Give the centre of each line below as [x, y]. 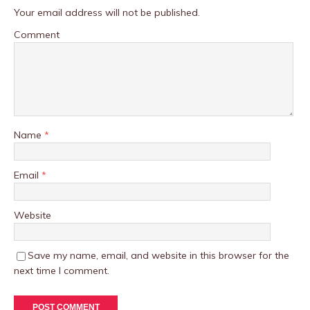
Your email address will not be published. [107, 13]
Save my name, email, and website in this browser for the [158, 256]
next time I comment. [62, 271]
